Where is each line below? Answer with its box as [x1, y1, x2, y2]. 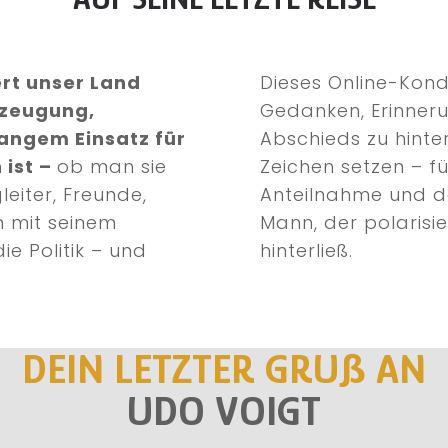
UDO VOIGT [127, 387, 321, 434]
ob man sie [57, 154, 167, 179]
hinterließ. [260, 238, 353, 263]
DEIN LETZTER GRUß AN [22, 345, 426, 392]
